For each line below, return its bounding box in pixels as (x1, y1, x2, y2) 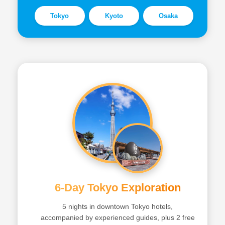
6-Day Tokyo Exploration (54, 181, 181, 194)
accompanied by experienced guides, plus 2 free (40, 213, 195, 221)
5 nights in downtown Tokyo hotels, (62, 202, 173, 210)
